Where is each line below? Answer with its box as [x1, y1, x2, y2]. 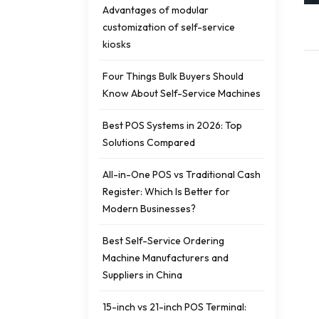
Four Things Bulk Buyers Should [103, 69, 244, 83]
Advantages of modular [103, 3, 209, 16]
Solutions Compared [103, 135, 195, 149]
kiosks [103, 37, 131, 51]
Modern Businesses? [103, 202, 196, 215]
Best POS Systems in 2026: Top [103, 118, 242, 132]
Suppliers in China [103, 268, 182, 281]
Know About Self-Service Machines [103, 86, 261, 100]
